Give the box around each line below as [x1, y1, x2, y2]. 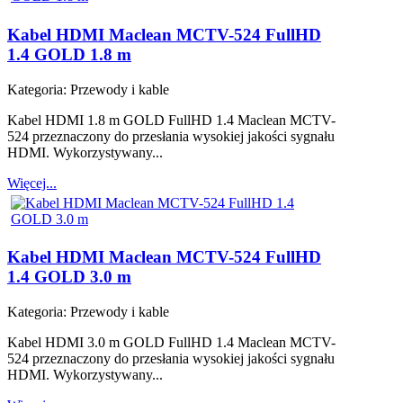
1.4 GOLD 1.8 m [7, 45, 131, 65]
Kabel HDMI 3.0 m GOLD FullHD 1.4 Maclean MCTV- [7, 335, 336, 351]
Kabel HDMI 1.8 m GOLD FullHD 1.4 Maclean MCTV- [7, 112, 336, 128]
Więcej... [7, 175, 57, 191]
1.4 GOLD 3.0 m [7, 267, 131, 287]
